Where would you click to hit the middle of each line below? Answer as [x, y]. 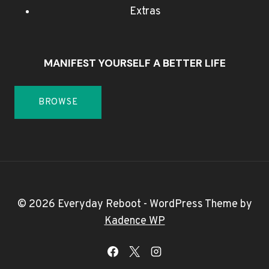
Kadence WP [134, 222]
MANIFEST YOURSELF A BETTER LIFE [134, 63]
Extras [145, 12]
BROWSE [58, 103]
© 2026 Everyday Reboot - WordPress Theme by [134, 205]
